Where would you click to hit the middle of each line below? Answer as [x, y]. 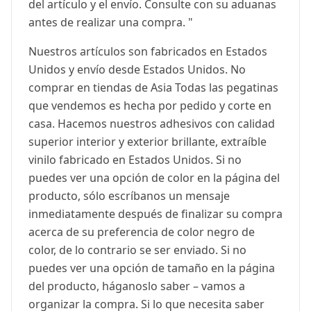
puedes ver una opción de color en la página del [154, 178]
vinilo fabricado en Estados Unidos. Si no [135, 160]
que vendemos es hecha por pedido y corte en [150, 106]
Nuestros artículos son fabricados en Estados [148, 52]
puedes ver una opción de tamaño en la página [152, 268]
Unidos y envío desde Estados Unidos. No [137, 70]
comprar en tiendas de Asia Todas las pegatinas [153, 88]
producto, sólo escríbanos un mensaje [129, 196]
